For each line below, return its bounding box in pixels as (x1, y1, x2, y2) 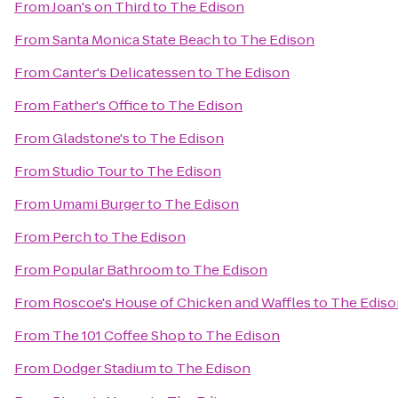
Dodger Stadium (52, 359, 156, 378)
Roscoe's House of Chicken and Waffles (52, 293, 311, 312)
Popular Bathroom (52, 260, 173, 279)
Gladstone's (52, 129, 130, 147)
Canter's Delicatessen (52, 63, 195, 82)
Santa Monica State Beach (52, 30, 220, 49)
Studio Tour (52, 162, 127, 180)
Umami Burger (52, 195, 145, 213)
